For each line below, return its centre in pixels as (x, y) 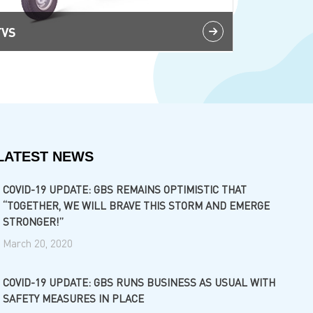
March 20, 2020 (37, 243)
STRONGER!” (33, 221)
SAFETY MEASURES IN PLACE (73, 298)
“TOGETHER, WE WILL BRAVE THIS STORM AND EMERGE (136, 205)
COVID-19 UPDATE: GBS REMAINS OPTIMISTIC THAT (124, 189)
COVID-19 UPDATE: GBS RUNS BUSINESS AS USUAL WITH (139, 282)
